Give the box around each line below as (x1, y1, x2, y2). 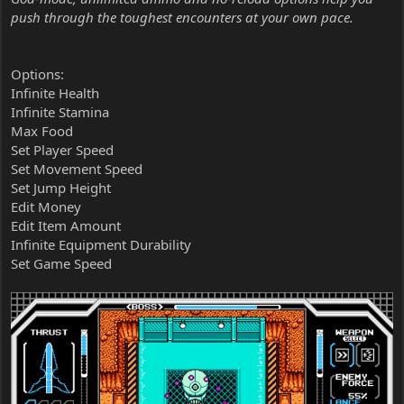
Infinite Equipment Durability (11, 234, 191, 253)
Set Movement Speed (11, 159, 142, 178)
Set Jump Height (11, 178, 111, 197)
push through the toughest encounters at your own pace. (11, 7, 353, 26)
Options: (11, 64, 64, 83)
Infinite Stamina (11, 102, 109, 121)
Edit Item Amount (11, 216, 121, 234)
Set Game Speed (11, 253, 112, 272)
